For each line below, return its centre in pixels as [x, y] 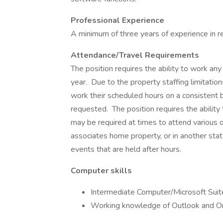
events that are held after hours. [126, 149]
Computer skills [101, 171]
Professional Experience [117, 20]
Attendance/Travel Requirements [135, 55]
